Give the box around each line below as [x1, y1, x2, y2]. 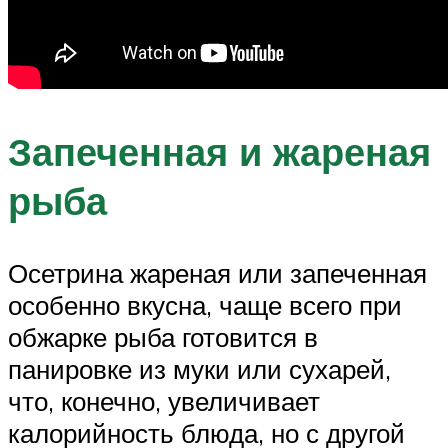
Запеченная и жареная [8, 126, 431, 176]
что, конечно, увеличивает [8, 384, 320, 417]
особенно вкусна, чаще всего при [8, 288, 402, 321]
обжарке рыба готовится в [8, 320, 318, 353]
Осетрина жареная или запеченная [8, 256, 427, 289]
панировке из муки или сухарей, [8, 352, 391, 385]
